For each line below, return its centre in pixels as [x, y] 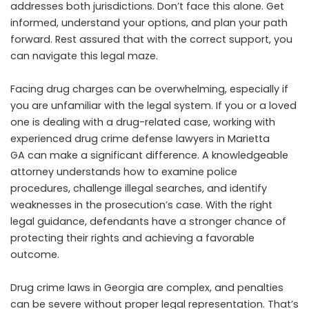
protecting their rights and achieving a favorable [132, 238]
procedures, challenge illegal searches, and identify [139, 188]
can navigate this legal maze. [84, 56]
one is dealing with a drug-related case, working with [143, 122]
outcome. [35, 254]
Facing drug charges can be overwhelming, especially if [149, 89]
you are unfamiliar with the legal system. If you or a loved [153, 105]
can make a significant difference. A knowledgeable [157, 155]
